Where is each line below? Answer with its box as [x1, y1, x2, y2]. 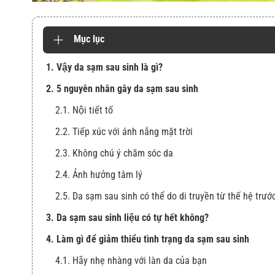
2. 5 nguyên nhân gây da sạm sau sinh [46, 82, 198, 95]
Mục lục [74, 33, 104, 45]
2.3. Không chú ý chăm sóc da [55, 147, 173, 159]
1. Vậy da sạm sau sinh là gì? [46, 61, 163, 73]
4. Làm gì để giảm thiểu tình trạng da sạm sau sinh [46, 233, 249, 245]
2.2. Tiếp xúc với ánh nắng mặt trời [55, 125, 195, 137]
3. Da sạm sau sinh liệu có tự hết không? [46, 211, 209, 223]
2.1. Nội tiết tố [55, 104, 113, 116]
